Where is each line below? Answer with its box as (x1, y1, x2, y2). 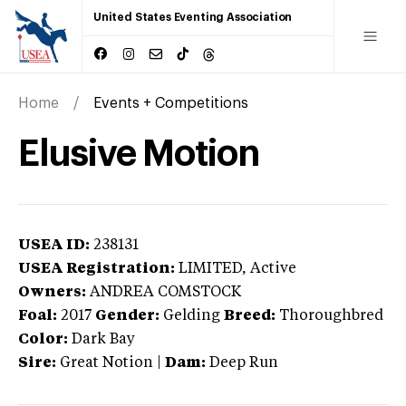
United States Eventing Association (93, 12, 293, 23)
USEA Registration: (18, 261, 175, 276)
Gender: (95, 308, 159, 324)
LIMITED (179, 261, 242, 276)
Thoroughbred (279, 308, 383, 324)
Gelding (163, 308, 220, 324)
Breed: (224, 308, 275, 324)
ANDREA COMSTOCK (90, 285, 241, 300)
